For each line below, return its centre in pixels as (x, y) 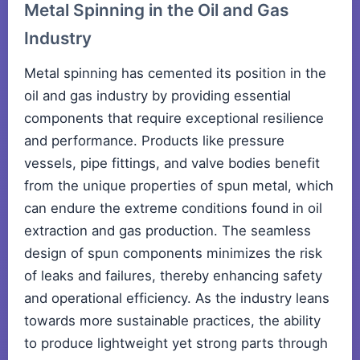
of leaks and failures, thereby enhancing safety (173, 276)
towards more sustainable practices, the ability (172, 321)
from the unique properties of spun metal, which (179, 186)
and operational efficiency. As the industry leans (177, 299)
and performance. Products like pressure (154, 141)
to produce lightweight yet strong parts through (176, 344)
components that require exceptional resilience (174, 119)
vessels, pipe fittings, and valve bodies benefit (172, 164)
